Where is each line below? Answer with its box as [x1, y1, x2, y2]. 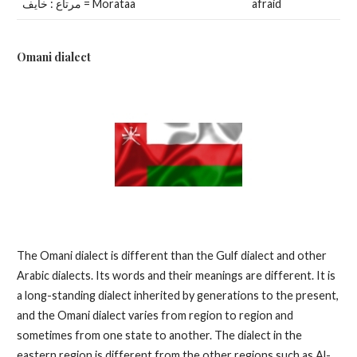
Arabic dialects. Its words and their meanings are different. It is [16, 268, 335, 282]
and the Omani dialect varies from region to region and [16, 308, 293, 322]
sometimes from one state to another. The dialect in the [16, 328, 302, 342]
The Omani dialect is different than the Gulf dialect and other [16, 248, 327, 262]
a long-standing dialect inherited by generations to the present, [16, 288, 339, 302]
